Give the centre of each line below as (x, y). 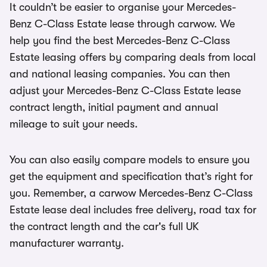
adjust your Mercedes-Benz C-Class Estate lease (125, 91)
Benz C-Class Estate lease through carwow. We (122, 24)
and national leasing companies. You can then (120, 74)
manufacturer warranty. (67, 243)
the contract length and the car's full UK (104, 226)
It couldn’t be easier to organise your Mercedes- (123, 7)
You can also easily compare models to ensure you (130, 160)
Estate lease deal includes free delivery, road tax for (133, 210)
